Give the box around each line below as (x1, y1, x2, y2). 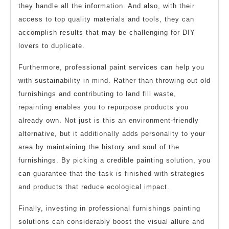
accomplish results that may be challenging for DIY (18, 29, 195, 37)
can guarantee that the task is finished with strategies (18, 170, 205, 178)
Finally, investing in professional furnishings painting (18, 204, 200, 213)
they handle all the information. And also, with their (18, 2, 195, 10)
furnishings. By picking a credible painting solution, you (18, 156, 211, 165)
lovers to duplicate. (18, 42, 85, 50)
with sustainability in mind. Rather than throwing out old (18, 77, 211, 85)
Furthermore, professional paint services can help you (18, 63, 204, 72)
